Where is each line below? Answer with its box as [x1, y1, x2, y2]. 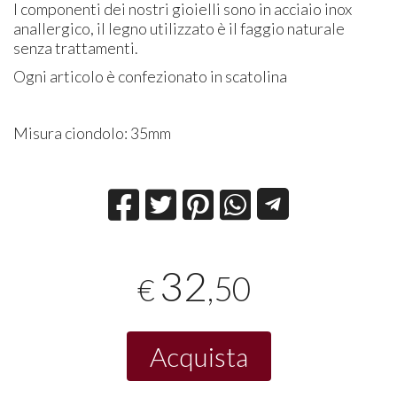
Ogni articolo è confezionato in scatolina [13, 66, 288, 86]
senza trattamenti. [13, 37, 139, 58]
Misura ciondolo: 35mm [13, 122, 172, 143]
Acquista [149, 340, 248, 373]
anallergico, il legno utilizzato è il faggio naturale [13, 18, 346, 38]
